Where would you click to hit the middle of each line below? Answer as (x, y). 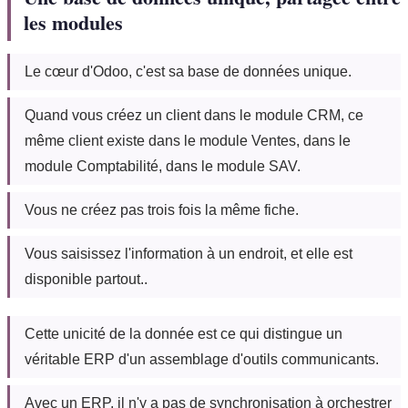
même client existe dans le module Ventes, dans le (188, 141)
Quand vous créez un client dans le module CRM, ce (194, 116)
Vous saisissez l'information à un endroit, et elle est (189, 254)
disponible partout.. (86, 280)
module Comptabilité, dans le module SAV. (163, 167)
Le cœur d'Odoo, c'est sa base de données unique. (188, 72)
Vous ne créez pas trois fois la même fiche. (162, 210)
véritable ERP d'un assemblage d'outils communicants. (202, 360)
